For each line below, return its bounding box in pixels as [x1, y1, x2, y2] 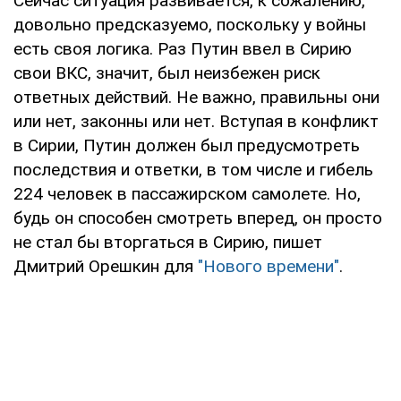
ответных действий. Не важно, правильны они [13, 86, 380, 107]
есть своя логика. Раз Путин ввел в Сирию [13, 38, 352, 59]
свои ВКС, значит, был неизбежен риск [13, 62, 320, 83]
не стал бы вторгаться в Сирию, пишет [13, 231, 322, 252]
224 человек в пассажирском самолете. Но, [13, 183, 361, 204]
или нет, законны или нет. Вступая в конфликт [13, 110, 379, 132]
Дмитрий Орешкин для [13, 255, 198, 277]
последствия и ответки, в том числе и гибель [13, 158, 373, 180]
